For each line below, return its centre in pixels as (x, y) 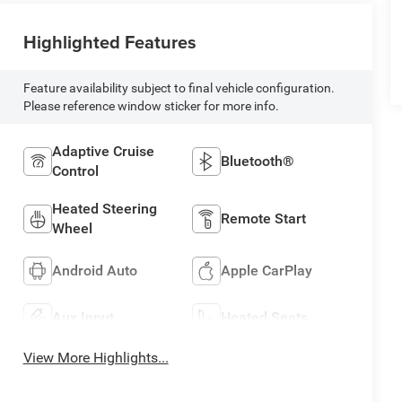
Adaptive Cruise (103, 152)
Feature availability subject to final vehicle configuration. (179, 88)
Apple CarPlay (267, 271)
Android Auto (94, 271)
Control (75, 171)
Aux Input (83, 318)
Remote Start (264, 219)
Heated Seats (265, 318)
